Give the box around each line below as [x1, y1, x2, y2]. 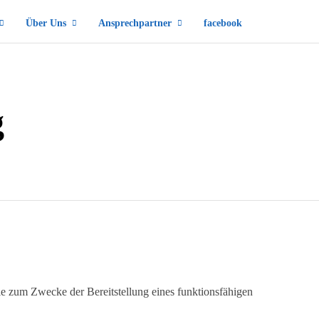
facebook [204, 18, 242, 28]
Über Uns [26, 18, 66, 28]
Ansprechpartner [98, 18, 172, 28]
